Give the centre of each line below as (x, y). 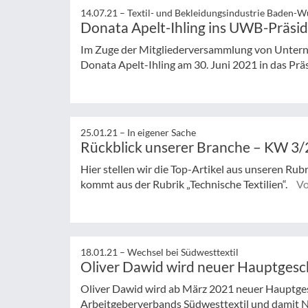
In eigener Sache (162, 132)
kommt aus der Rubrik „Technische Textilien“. (185, 184)
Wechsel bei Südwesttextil (183, 252)
